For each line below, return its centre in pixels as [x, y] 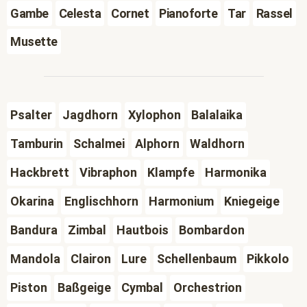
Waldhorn [217, 144]
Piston [29, 287]
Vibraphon [108, 172]
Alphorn [157, 144]
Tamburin [37, 144]
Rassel [274, 13]
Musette [34, 41]
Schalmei [99, 144]
